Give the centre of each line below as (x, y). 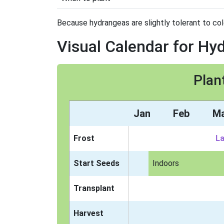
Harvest (88, 213)
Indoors (165, 163)
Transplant (94, 188)
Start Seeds (96, 163)
